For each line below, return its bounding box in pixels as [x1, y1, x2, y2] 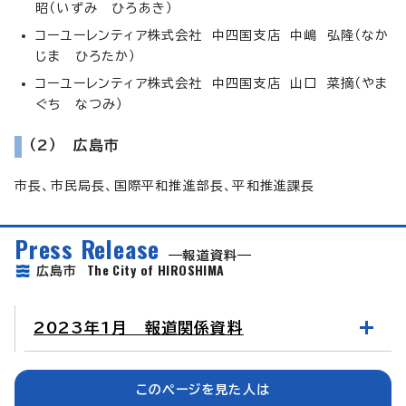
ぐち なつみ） [35, 97, 124, 111]
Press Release [14, 230, 160, 266]
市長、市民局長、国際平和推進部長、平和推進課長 [14, 179, 315, 192]
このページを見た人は [136, 382, 270, 396]
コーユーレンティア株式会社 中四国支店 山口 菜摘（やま [35, 76, 389, 90]
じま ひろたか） [35, 49, 137, 63]
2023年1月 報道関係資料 [34, 319, 244, 335]
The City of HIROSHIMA [86, 259, 225, 279]
